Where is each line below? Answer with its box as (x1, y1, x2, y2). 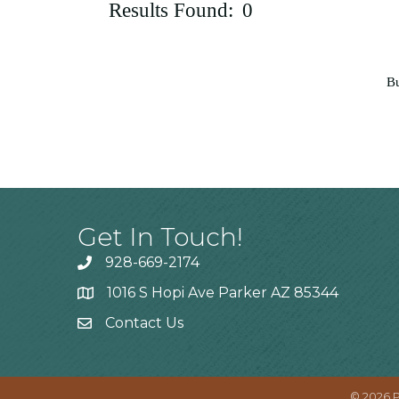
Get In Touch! (77, 222, 243, 253)
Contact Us (105, 314, 183, 332)
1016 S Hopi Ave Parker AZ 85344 (107, 284, 338, 302)
